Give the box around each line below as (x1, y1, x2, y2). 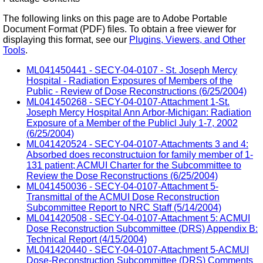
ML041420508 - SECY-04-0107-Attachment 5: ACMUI (26, 213, 250, 223)
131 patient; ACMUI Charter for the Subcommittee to (26, 160, 241, 170)
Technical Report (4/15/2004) (26, 234, 147, 244)
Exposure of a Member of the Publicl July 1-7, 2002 (26, 117, 238, 128)
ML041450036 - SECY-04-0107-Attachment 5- (26, 181, 218, 191)
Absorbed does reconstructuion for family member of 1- (26, 149, 253, 160)
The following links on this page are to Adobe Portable (3, 13, 227, 23)
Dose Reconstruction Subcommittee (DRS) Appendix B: (26, 223, 258, 234)
